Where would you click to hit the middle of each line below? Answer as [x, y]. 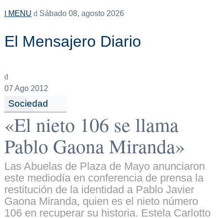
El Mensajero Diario [73, 41]
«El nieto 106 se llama [91, 125]
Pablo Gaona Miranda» [94, 146]
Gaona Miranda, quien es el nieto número [101, 201]
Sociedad [28, 103]
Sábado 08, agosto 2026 [81, 13]
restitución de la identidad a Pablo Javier [99, 190]
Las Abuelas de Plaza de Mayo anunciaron [104, 166]
